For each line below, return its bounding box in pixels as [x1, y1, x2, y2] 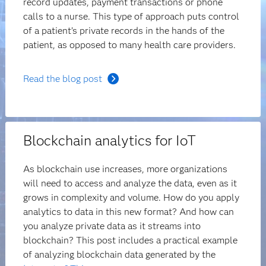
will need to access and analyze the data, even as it [23, 178, 237, 189]
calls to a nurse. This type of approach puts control [23, 11, 240, 22]
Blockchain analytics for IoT [23, 132, 197, 149]
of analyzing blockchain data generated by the [23, 249, 216, 260]
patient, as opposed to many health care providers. [23, 39, 236, 50]
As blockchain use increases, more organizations [23, 163, 228, 175]
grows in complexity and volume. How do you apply [23, 192, 240, 203]
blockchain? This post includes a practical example [23, 235, 238, 246]
